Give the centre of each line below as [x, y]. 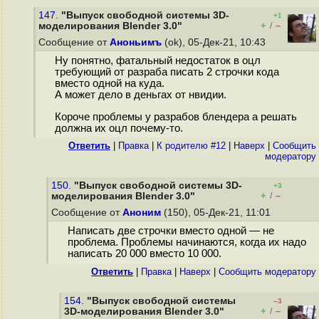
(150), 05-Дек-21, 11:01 [217, 213]
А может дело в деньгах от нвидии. [140, 95]
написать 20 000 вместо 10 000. [144, 254]
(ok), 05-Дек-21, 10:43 [215, 42]
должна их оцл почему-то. [119, 129]
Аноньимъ [136, 42]
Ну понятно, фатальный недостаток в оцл [157, 61]
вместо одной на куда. [109, 84]
